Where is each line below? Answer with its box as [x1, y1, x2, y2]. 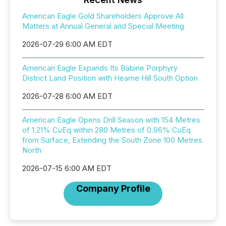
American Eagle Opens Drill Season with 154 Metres [22, 115, 200, 125]
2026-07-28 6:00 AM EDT [22, 91, 112, 101]
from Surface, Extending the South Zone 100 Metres [22, 135, 202, 145]
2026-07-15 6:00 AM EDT [22, 163, 111, 173]
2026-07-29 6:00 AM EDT [22, 39, 112, 49]
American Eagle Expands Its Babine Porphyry [22, 63, 178, 73]
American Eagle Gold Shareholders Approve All [22, 11, 184, 21]
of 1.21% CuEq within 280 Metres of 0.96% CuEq [22, 125, 191, 135]
